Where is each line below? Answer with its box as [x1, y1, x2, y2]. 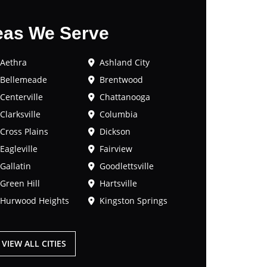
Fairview [99, 143, 132, 154]
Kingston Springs [99, 195, 167, 206]
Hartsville [99, 178, 137, 189]
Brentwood [99, 74, 143, 85]
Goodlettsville [99, 160, 154, 172]
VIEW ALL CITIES [1, 238, 66, 249]
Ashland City [99, 57, 150, 68]
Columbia [99, 108, 138, 120]
